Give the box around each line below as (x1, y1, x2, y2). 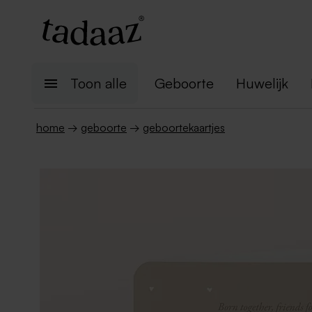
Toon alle (70, 75, 127, 92)
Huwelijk (236, 75, 288, 92)
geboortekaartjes (143, 120, 225, 134)
